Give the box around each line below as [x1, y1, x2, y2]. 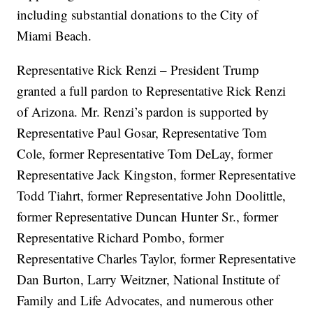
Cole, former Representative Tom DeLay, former [17, 145, 273, 163]
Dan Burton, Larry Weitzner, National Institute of [17, 270, 280, 289]
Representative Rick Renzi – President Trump [17, 61, 260, 79]
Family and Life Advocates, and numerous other [17, 291, 274, 310]
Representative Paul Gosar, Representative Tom [17, 124, 268, 142]
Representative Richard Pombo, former [17, 228, 224, 247]
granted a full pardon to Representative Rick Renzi [17, 82, 286, 100]
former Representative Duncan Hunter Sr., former [17, 208, 279, 226]
